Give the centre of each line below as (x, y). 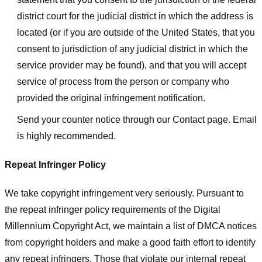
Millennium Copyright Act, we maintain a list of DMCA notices (131, 226)
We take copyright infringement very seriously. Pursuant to (124, 193)
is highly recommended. (66, 136)
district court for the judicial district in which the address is (135, 16)
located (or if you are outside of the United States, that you (136, 32)
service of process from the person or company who (123, 81)
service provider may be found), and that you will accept (131, 65)
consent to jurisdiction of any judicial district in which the (132, 49)
